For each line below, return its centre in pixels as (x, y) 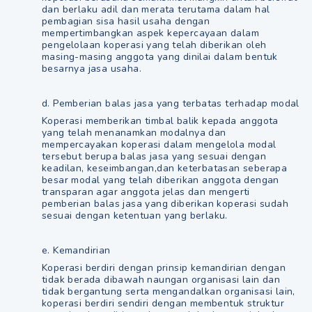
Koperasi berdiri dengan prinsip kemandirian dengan (164, 268)
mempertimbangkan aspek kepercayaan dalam (150, 33)
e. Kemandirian (76, 250)
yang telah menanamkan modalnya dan (134, 133)
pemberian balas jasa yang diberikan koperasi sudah (165, 204)
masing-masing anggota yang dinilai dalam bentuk (160, 57)
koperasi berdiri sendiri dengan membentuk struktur (163, 303)
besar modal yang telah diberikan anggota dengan (161, 180)
